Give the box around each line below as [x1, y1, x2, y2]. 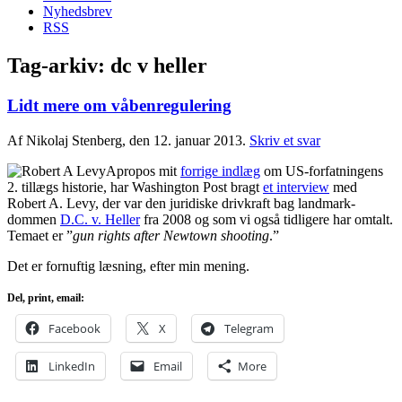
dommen [7, 211, 60, 227]
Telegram [224, 319, 274, 336]
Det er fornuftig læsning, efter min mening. [7, 258, 249, 274]
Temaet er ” [7, 227, 73, 243]
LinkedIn [48, 357, 95, 374]
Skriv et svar [249, 132, 320, 148]
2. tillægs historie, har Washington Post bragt [7, 179, 263, 195]
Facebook [48, 319, 100, 336]
